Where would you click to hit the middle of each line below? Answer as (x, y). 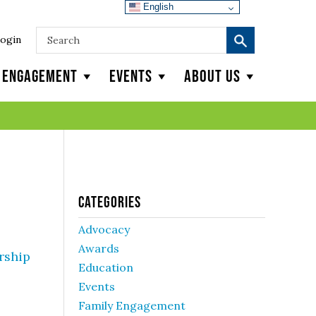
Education (106, 267)
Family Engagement (132, 305)
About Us (212, 76)
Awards (99, 248)
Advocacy (104, 229)
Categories (110, 202)
